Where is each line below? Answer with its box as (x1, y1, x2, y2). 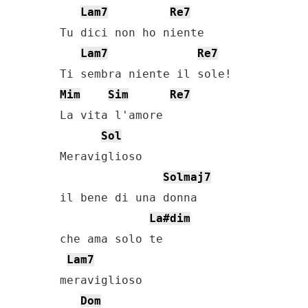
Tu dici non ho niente (60, 26, 204, 39)
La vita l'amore (60, 109, 163, 122)
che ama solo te (60, 232, 163, 245)
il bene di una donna (60, 191, 197, 204)
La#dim (149, 212, 190, 225)
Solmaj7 (163, 170, 211, 184)
